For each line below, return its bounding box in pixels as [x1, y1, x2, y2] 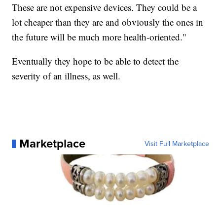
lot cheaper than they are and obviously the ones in [12, 16, 204, 29]
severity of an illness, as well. [12, 70, 121, 82]
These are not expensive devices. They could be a [12, 1, 197, 14]
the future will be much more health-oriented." [12, 31, 187, 43]
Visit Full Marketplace [144, 139, 209, 149]
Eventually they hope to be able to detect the [12, 55, 179, 68]
